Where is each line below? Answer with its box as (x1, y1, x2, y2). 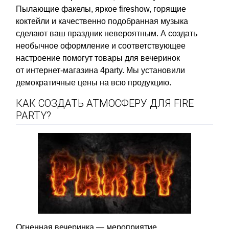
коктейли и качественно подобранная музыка (16, 16, 188, 26)
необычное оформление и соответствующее (16, 41, 186, 50)
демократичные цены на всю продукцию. (16, 78, 171, 87)
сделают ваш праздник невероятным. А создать (16, 29, 197, 38)
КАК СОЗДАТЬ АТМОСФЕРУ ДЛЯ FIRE (16, 97, 194, 109)
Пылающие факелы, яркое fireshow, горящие (16, 4, 186, 13)
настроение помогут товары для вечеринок (16, 53, 180, 62)
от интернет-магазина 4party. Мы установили (16, 65, 185, 75)
